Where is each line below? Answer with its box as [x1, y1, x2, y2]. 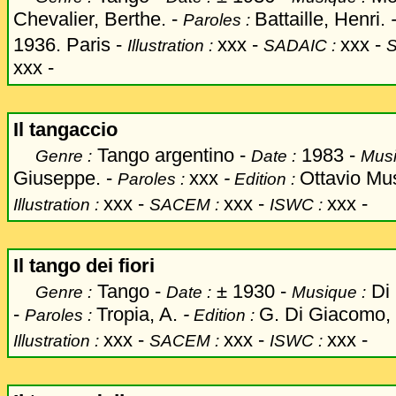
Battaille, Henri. [255, 8, 391, 30]
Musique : [292, 283, 366, 301]
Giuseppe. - [13, 167, 112, 189]
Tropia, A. [96, 303, 178, 325]
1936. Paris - [13, 34, 127, 56]
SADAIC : [263, 36, 340, 55]
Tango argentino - [97, 144, 246, 166]
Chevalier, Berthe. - [13, 8, 178, 30]
